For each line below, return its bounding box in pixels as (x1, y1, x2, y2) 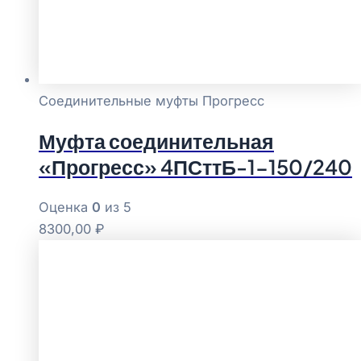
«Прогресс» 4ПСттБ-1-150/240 (39, 154, 352, 180)
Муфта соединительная (39, 128, 274, 155)
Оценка (39, 199, 92, 216)
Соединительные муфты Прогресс (39, 92, 264, 109)
